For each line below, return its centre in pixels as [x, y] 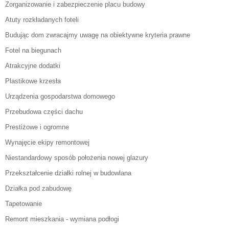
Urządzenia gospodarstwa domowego [60, 97]
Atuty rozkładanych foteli [42, 20]
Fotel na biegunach [33, 51]
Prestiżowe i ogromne [37, 127]
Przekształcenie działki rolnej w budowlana [68, 173]
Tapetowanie [24, 204]
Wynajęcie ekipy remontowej [47, 143]
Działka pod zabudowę [38, 189]
